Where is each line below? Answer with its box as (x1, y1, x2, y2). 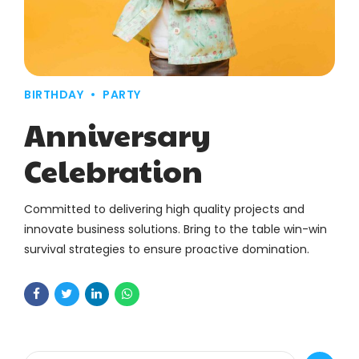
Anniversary (24, 112, 211, 155)
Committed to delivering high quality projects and (24, 200, 305, 217)
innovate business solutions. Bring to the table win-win (24, 220, 327, 237)
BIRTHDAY (24, 86, 83, 103)
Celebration (24, 148, 203, 192)
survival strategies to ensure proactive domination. (24, 240, 309, 257)
